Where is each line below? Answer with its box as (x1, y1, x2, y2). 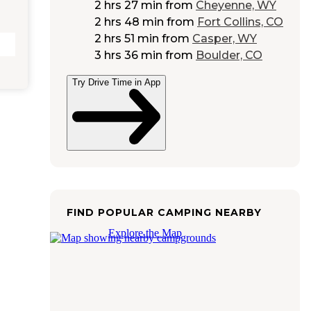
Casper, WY (192, 32, 257, 46)
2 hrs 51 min (94, 32, 159, 46)
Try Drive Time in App (72, 77, 160, 88)
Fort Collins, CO (197, 15, 283, 29)
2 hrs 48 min (94, 15, 164, 29)
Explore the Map (108, 226, 182, 239)
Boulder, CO (196, 49, 262, 62)
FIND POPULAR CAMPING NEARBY (67, 206, 262, 219)
